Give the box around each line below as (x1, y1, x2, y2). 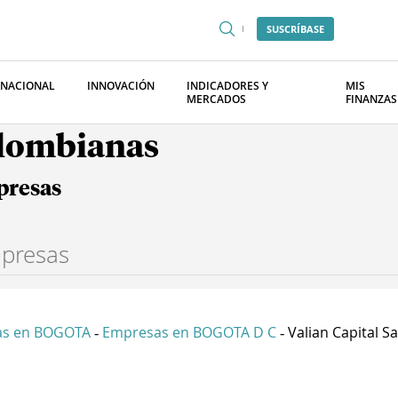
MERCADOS (187, 92, 246, 107)
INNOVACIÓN (87, 78, 155, 93)
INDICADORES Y (187, 78, 268, 93)
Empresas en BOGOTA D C (102, 322, 276, 342)
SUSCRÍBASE (267, 22, 324, 36)
